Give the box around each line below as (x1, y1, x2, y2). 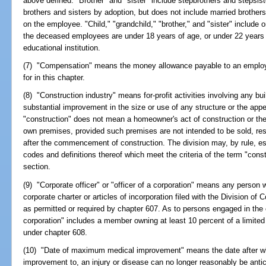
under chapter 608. (23, 227, 88, 237)
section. (23, 162, 51, 172)
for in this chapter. (23, 73, 85, 83)
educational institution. (23, 43, 101, 52)
